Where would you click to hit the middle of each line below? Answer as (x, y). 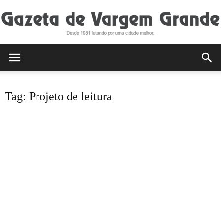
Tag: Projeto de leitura (58, 96)
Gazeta (121, 60)
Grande (122, 193)
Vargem (122, 149)
